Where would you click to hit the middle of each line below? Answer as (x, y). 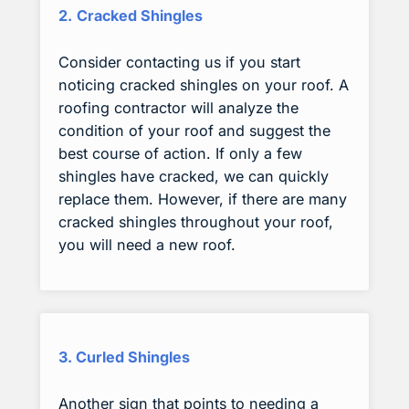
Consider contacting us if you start (179, 63)
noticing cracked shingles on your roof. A (204, 85)
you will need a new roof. (147, 245)
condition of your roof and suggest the (194, 131)
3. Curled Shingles (124, 357)
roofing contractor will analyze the (178, 108)
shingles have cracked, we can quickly (194, 177)
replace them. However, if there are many (203, 199)
